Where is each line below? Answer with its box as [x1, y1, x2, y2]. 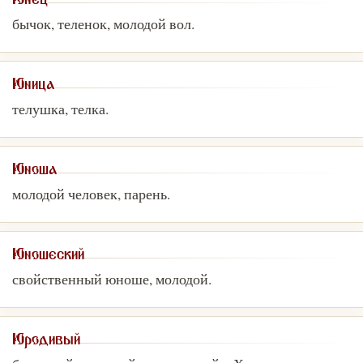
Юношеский [12, 248, 84, 267]
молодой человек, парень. [12, 184, 170, 203]
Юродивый [12, 333, 80, 352]
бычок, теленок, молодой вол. [12, 14, 194, 33]
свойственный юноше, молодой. [12, 269, 211, 288]
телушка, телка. [12, 99, 109, 118]
